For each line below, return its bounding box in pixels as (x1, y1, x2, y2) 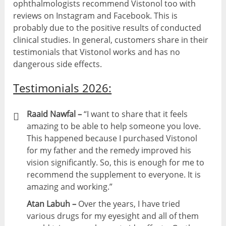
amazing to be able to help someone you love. (27, 120, 201, 132)
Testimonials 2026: (13, 80, 112, 95)
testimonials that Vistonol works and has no (13, 46, 181, 58)
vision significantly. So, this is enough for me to (27, 156, 205, 168)
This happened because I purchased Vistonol (27, 132, 198, 144)
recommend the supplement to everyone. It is (27, 168, 201, 180)
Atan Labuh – (27, 198, 79, 209)
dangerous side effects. (13, 58, 102, 70)
